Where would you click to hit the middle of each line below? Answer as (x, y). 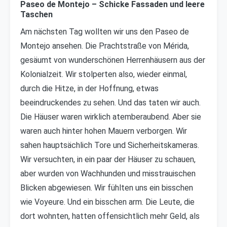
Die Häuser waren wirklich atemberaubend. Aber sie (111, 117)
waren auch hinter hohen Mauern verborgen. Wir (104, 131)
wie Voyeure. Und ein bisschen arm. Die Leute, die (107, 202)
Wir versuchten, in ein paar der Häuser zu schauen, (108, 159)
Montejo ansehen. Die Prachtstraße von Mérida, (105, 46)
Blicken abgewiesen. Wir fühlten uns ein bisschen (107, 188)
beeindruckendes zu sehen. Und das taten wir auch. (110, 103)
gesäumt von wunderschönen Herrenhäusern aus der (113, 60)
